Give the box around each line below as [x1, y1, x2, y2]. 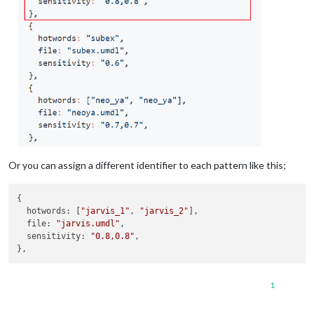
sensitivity [27, 231, 81, 242]
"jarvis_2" [139, 206, 189, 217]
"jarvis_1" [81, 206, 130, 217]
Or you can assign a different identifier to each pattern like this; [8, 158, 286, 171]
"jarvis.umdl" [56, 219, 121, 229]
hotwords [27, 206, 67, 217]
